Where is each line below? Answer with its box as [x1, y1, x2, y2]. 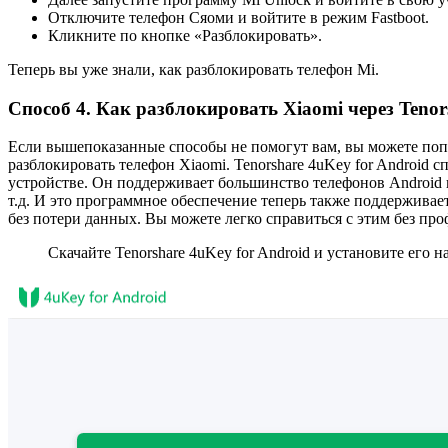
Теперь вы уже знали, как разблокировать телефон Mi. [8, 60, 379, 78]
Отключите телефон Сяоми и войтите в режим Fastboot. [48, 8, 429, 26]
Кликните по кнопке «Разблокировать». [48, 26, 322, 44]
